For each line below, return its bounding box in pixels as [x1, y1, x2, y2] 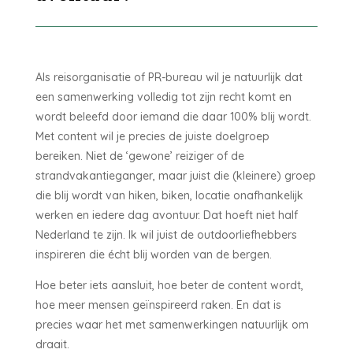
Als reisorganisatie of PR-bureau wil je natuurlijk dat [35, 70, 303, 85]
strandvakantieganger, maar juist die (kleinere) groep [35, 169, 316, 184]
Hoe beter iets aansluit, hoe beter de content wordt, [35, 278, 303, 293]
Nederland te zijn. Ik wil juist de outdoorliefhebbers [35, 228, 297, 243]
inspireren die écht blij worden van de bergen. [35, 247, 272, 262]
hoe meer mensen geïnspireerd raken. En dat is [35, 298, 281, 313]
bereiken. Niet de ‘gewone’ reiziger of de [35, 149, 244, 164]
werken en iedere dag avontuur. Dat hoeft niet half [35, 208, 298, 223]
